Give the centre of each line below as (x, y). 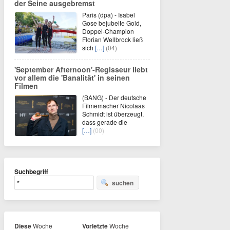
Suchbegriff (31, 171)
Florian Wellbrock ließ (112, 39)
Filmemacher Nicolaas (113, 106)
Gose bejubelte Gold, (112, 23)
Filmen (26, 86)
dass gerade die (105, 122)
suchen (123, 183)
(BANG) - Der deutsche (114, 97)
